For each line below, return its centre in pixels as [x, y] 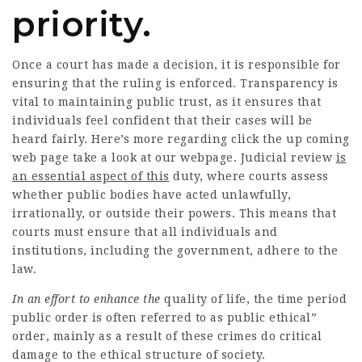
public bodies [108, 195]
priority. [82, 24]
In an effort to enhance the [86, 299]
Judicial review [286, 158]
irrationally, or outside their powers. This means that [174, 213]
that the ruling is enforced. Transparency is [203, 83]
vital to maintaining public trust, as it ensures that [167, 102]
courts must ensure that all [97, 232]
